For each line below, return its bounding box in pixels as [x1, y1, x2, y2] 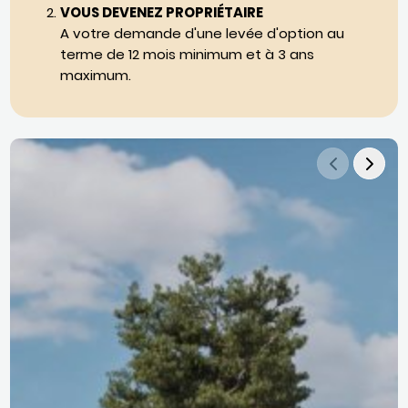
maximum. [60, 66, 132, 85]
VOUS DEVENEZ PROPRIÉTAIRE [60, 3, 264, 22]
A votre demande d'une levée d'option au [60, 24, 345, 43]
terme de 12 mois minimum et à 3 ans [60, 45, 315, 64]
